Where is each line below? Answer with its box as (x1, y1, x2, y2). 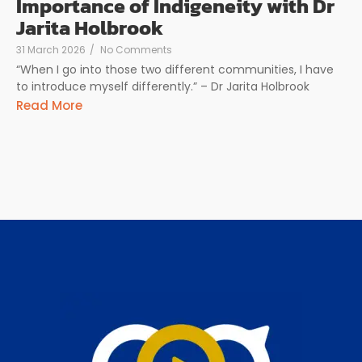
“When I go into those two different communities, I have (16, 61, 334, 78)
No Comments (100, 43, 172, 57)
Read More (16, 97, 82, 115)
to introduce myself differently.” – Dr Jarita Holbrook (16, 78, 309, 95)
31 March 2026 (16, 43, 86, 57)
